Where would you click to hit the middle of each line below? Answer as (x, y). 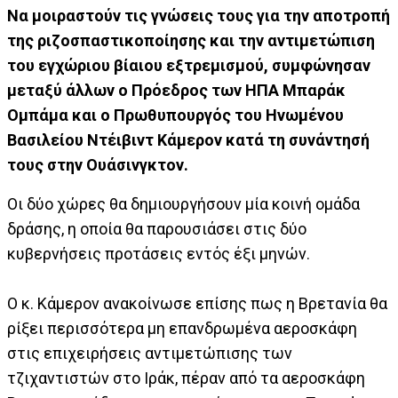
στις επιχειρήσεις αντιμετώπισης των (150, 354)
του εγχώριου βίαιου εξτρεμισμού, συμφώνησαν (189, 66)
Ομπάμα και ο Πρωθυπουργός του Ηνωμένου (175, 115)
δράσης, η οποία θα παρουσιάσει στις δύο (157, 229)
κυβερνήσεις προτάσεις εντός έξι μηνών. (159, 254)
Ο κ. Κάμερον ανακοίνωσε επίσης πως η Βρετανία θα (197, 304)
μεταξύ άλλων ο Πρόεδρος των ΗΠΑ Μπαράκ (176, 91)
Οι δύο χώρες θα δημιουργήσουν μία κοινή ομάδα (183, 204)
